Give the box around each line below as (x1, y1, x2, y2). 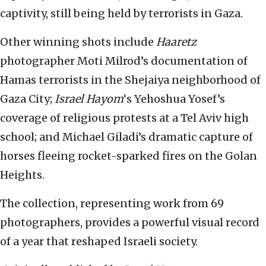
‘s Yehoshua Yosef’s (123, 92, 225, 106)
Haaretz (156, 35, 197, 49)
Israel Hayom (55, 92, 123, 106)
